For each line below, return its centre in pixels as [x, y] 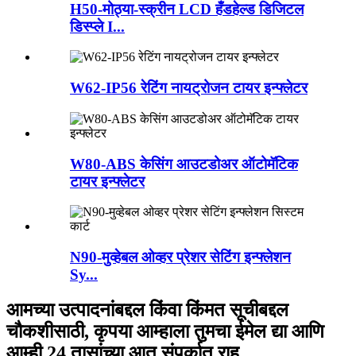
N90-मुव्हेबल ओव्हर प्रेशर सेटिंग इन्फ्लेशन [180, 257]
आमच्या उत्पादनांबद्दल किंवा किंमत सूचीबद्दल [147, 310]
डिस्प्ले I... [97, 26]
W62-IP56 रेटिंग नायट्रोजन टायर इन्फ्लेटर [189, 88]
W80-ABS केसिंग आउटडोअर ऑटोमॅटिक [184, 164]
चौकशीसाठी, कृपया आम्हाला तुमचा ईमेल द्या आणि [165, 331]
